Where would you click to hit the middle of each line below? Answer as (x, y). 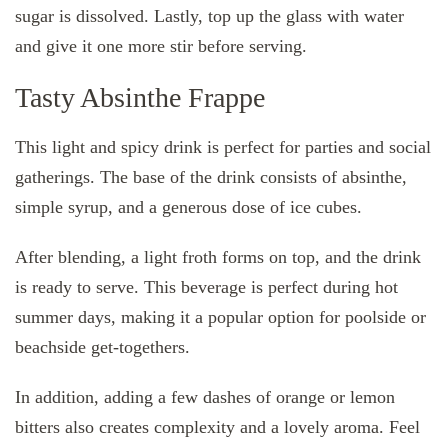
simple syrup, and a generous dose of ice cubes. (188, 207)
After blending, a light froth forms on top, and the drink (218, 257)
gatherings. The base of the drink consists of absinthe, (211, 177)
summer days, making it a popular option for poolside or (220, 317)
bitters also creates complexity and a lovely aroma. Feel (217, 427)
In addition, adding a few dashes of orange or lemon (205, 397)
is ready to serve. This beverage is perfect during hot (206, 287)
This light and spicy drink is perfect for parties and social (223, 147)
